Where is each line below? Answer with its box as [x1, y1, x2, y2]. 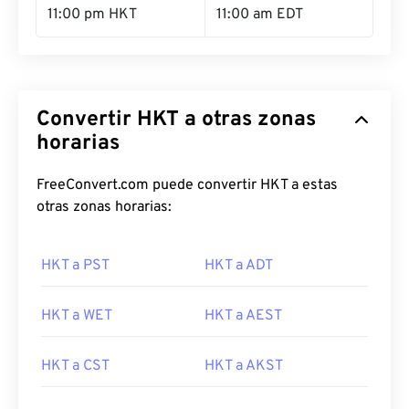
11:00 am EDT [216, 5, 303, 24]
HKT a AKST [204, 357, 283, 375]
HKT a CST [41, 357, 110, 375]
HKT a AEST [204, 307, 282, 325]
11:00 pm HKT [47, 5, 137, 24]
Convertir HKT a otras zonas [37, 107, 316, 133]
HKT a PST [41, 257, 110, 275]
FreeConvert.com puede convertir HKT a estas [37, 176, 338, 194]
